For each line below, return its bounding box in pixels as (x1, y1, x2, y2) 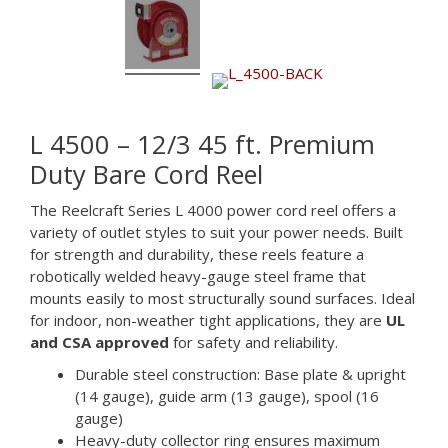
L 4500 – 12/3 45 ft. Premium (30, 127, 375, 161)
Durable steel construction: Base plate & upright (75, 364, 406, 384)
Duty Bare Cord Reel (30, 157, 263, 191)
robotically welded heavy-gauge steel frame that (30, 266, 366, 286)
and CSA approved (30, 332, 169, 352)
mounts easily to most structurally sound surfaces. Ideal (30, 288, 415, 308)
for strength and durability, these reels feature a (30, 244, 364, 264)
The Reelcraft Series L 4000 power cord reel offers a (30, 200, 396, 220)
